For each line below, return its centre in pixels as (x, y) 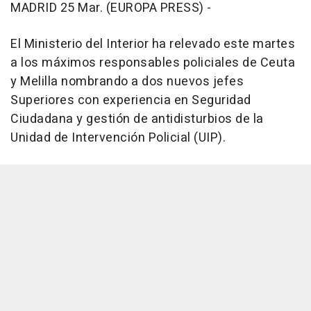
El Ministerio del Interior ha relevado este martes (153, 44)
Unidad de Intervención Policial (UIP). (118, 138)
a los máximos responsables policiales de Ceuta (153, 63)
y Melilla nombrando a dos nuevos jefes (127, 82)
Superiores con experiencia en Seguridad (131, 100)
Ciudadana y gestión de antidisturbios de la (137, 119)
